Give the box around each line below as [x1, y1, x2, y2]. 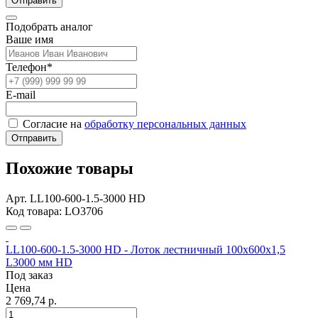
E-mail [6, 88, 35, 101]
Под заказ [6, 269, 53, 282]
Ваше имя [6, 33, 53, 45]
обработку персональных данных [84, 117, 246, 130]
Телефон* [6, 60, 53, 73]
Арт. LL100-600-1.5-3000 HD [6, 192, 146, 205]
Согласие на [20, 117, 84, 130]
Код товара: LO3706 [6, 205, 103, 218]
